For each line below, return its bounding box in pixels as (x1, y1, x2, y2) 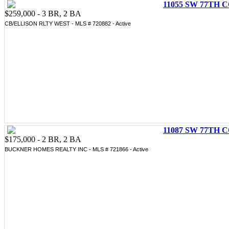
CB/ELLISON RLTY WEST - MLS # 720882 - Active (5, 20, 131, 27)
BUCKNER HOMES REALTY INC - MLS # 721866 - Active (5, 146, 148, 152)
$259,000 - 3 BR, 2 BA (5, 9, 81, 18)
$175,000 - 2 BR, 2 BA (5, 134, 81, 144)
